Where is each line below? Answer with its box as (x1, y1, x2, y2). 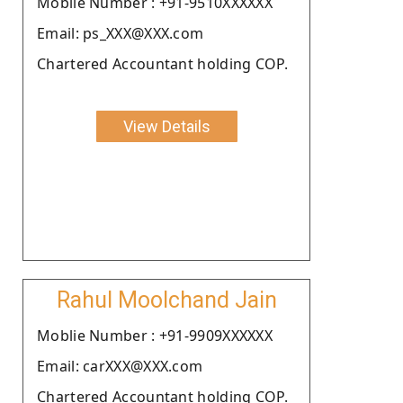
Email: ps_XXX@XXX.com (37, 22, 204, 43)
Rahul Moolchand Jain (56, 286, 277, 313)
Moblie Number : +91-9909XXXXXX (37, 325, 273, 345)
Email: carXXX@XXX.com (37, 355, 203, 376)
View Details (122, 116, 210, 136)
